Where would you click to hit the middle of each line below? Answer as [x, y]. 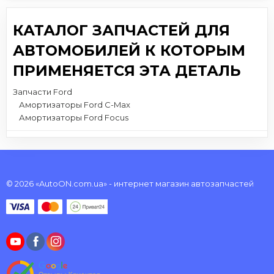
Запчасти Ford [43, 91]
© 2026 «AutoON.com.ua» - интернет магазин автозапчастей [130, 183]
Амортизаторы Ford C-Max [75, 104]
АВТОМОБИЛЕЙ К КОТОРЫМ [129, 50]
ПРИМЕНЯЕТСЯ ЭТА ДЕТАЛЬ [127, 70]
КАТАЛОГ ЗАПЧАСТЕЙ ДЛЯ [121, 30]
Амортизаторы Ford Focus [74, 117]
